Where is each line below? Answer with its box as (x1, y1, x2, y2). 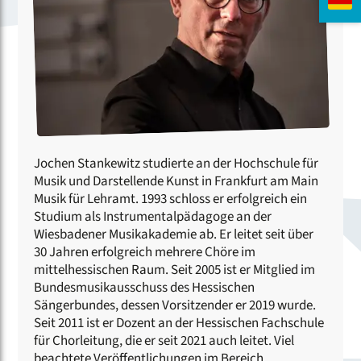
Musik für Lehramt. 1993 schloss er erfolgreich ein (34, 189, 308, 210)
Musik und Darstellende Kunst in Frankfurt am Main (34, 172, 319, 192)
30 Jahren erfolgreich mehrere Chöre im (34, 243, 256, 263)
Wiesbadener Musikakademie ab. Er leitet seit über (34, 225, 314, 245)
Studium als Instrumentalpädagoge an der (34, 207, 272, 227)
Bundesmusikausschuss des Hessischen (34, 278, 255, 298)
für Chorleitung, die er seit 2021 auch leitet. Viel (34, 331, 295, 351)
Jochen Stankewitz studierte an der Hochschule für (34, 154, 319, 174)
